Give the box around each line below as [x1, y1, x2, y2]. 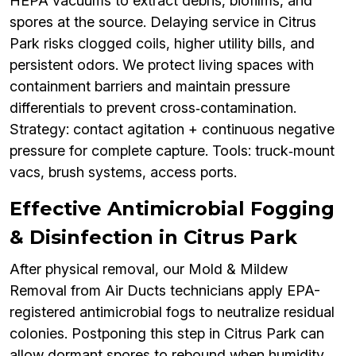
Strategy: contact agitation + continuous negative [10, 121, 335, 138]
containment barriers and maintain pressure [10, 78, 290, 95]
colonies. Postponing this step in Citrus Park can [10, 325, 324, 342]
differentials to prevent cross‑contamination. [10, 99, 296, 117]
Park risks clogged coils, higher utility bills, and [10, 35, 315, 52]
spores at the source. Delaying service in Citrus [10, 14, 316, 31]
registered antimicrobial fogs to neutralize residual [10, 304, 335, 321]
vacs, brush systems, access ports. [10, 164, 237, 181]
